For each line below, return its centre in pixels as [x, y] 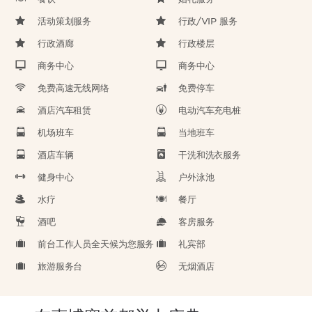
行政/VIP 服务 [208, 21]
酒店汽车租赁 [65, 110]
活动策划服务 [65, 21]
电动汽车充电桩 [210, 110]
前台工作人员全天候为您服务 [96, 244]
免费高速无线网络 [73, 88]
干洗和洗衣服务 [210, 155]
